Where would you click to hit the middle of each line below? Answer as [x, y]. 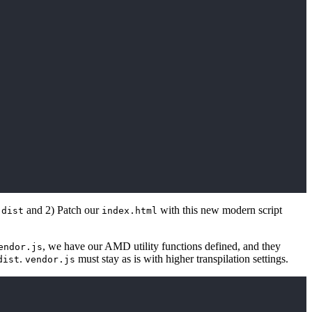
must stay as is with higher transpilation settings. [182, 259]
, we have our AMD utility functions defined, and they [162, 247]
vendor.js [50, 260]
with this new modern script [220, 210]
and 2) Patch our [63, 210]
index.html [130, 211]
